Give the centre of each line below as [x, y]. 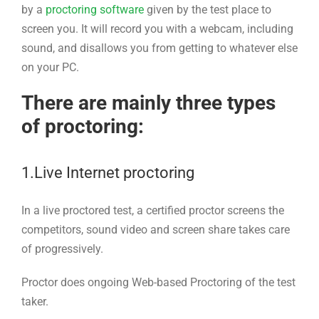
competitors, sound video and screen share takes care [156, 229]
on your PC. [50, 68]
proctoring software [95, 10]
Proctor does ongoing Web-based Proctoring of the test [158, 282]
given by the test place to [208, 10]
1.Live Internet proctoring [108, 172]
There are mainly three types [148, 103]
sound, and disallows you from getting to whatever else [159, 48]
